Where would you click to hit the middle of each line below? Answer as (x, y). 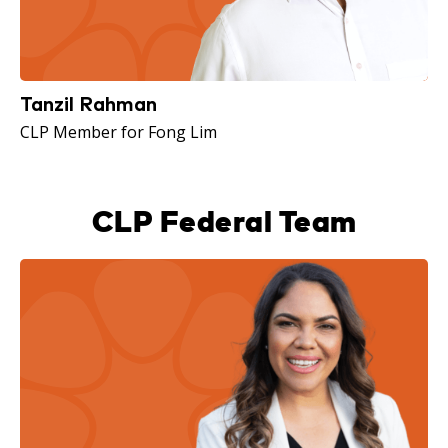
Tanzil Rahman (88, 104)
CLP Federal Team (224, 221)
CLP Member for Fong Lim (118, 132)
